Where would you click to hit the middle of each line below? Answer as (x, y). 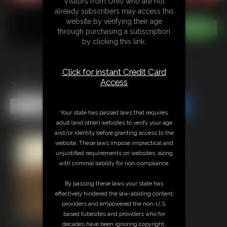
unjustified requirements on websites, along (114, 153)
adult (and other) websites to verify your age (114, 123)
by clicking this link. (114, 42)
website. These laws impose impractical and (114, 143)
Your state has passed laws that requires (114, 113)
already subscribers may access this (114, 11)
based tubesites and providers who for (114, 214)
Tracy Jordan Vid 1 (66, 88)
